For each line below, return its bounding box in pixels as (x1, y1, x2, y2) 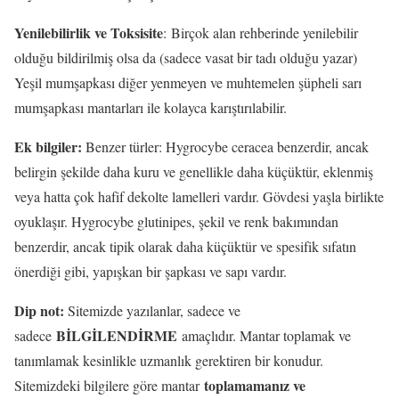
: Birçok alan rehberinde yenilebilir (163, 23, 358, 43)
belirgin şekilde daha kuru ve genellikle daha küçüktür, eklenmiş (14, 162, 373, 182)
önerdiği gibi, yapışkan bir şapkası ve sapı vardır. (14, 262, 287, 281)
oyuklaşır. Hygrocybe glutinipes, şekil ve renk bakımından (14, 212, 338, 232)
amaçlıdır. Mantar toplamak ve (177, 326, 351, 346)
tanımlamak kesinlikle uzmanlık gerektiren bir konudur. (14, 351, 323, 370)
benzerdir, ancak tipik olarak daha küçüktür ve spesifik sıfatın (14, 237, 356, 256)
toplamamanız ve (204, 375, 305, 396)
